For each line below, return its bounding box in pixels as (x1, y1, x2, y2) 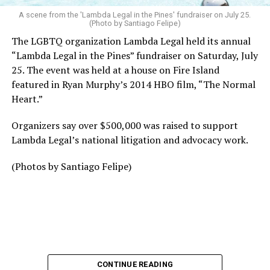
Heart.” (11, 92, 43, 106)
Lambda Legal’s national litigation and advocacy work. (11, 133, 248, 147)
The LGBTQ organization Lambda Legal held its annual (11, 34, 251, 48)
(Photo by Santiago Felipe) (89, 19, 181, 28)
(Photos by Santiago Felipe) (11, 160, 131, 174)
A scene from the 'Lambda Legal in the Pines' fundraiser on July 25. (19, 10, 251, 20)
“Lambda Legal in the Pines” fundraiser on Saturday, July (11, 49, 258, 63)
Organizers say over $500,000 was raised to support (11, 119, 238, 133)
